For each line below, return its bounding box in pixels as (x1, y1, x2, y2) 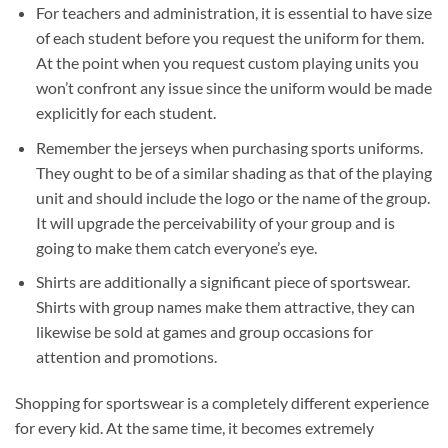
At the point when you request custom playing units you (35, 53, 419, 72)
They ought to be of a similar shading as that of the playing (35, 162, 432, 182)
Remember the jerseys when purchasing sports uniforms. (35, 137, 423, 157)
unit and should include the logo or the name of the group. (35, 187, 430, 207)
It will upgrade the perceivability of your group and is (35, 212, 395, 232)
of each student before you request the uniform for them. (35, 28, 424, 47)
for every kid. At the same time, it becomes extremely (15, 417, 374, 437)
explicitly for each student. (35, 103, 216, 122)
